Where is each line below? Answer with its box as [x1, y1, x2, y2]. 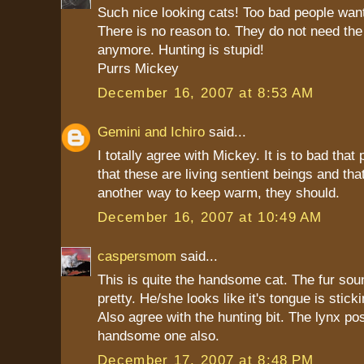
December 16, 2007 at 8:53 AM [97, 84, 314, 101]
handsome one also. [97, 327, 219, 344]
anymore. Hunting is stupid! [97, 41, 264, 58]
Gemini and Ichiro [97, 123, 205, 140]
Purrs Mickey [97, 60, 179, 77]
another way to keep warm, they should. [97, 184, 340, 201]
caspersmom [97, 247, 176, 264]
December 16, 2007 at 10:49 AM [97, 208, 323, 225]
